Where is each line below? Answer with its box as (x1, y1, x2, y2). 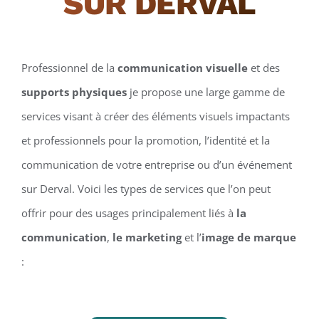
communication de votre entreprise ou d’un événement (21, 157, 292, 172)
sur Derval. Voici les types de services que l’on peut (21, 181, 271, 196)
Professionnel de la (21, 60, 117, 75)
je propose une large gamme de (126, 84, 285, 99)
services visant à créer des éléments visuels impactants (21, 108, 290, 123)
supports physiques (21, 84, 127, 99)
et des (247, 60, 280, 75)
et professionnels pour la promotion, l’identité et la (21, 132, 270, 147)
